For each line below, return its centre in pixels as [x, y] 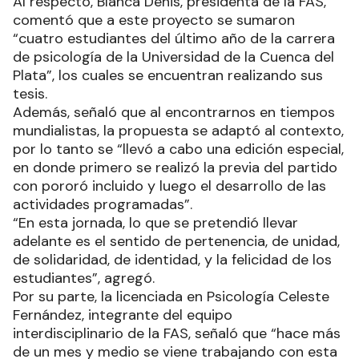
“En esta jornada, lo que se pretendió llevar [155, 223]
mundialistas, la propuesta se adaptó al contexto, [178, 131]
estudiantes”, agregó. [86, 278]
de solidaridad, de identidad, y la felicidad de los [172, 260]
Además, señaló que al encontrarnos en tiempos [174, 113]
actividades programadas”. [105, 205]
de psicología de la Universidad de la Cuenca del [173, 57]
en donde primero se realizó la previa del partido [175, 168]
